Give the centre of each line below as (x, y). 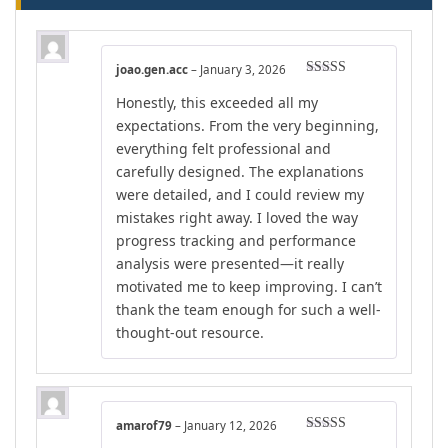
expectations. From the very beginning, (247, 125)
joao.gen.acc (153, 70)
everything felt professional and (223, 148)
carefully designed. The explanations (240, 171)
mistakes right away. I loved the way (237, 217)
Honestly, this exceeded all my (217, 102)
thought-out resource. (190, 332)
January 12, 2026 (230, 425)
